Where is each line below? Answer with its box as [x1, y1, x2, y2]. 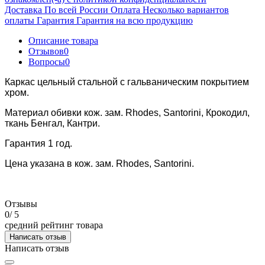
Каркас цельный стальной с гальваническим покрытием [5, 76, 249, 87]
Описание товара [28, 35, 98, 46]
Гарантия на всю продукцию [76, 15, 193, 25]
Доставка [5, 4, 42, 15]
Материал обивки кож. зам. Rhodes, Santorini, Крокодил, [5, 107, 250, 118]
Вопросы [28, 56, 65, 67]
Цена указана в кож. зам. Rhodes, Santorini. [5, 158, 194, 169]
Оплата [111, 4, 140, 15]
